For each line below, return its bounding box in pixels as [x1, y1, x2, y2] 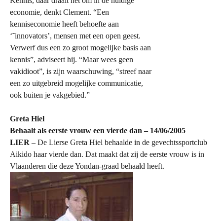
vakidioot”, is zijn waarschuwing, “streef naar [10, 67, 151, 75]
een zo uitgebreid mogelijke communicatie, [10, 79, 143, 87]
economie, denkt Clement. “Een [10, 8, 109, 16]
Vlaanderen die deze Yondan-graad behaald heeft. [10, 162, 164, 170]
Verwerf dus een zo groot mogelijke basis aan [10, 43, 151, 52]
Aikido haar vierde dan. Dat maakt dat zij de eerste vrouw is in [10, 150, 204, 158]
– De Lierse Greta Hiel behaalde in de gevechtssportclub [30, 138, 207, 147]
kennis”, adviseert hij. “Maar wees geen [10, 55, 133, 64]
